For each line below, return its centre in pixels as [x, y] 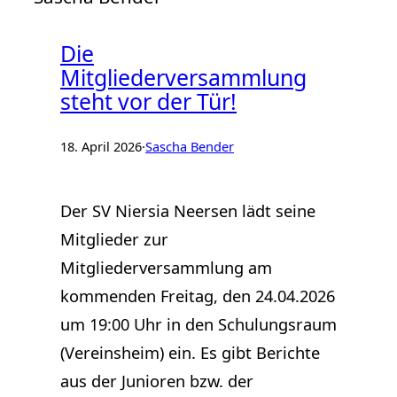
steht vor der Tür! [148, 101]
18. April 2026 [101, 146]
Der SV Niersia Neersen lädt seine [188, 211]
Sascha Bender [190, 146]
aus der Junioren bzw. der [157, 381]
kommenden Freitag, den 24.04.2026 [198, 296]
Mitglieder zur [114, 239]
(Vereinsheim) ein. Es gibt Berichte [190, 353]
